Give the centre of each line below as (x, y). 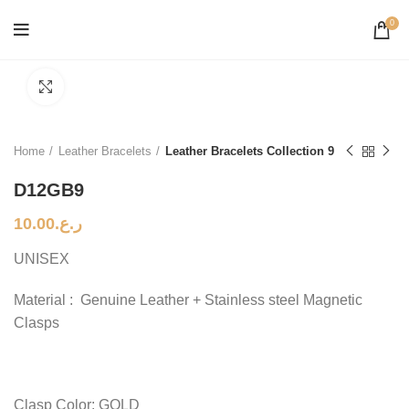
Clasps (37, 323)
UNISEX (42, 259)
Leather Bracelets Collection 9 (250, 151)
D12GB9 (49, 190)
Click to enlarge (108, 86)
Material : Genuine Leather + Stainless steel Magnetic (188, 300)
